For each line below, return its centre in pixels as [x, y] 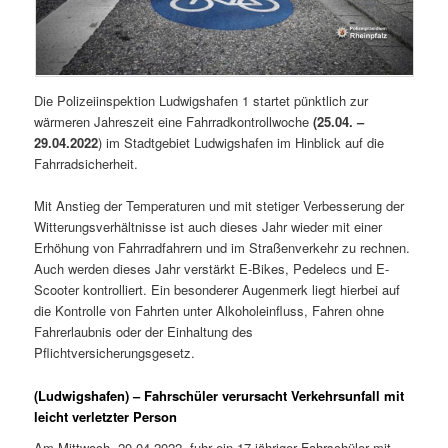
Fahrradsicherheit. [86, 164]
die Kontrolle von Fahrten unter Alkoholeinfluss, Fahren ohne [209, 311]
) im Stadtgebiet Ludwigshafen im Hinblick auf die [241, 143]
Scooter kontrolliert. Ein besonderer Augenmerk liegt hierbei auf [217, 290]
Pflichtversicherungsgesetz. [115, 353]
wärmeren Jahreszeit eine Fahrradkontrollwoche [172, 122]
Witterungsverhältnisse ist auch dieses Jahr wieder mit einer [208, 227]
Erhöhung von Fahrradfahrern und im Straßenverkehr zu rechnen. [222, 248]
